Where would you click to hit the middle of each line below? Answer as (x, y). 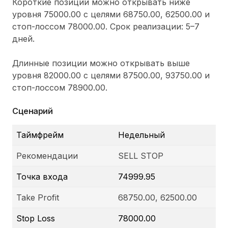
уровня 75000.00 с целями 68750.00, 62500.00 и (111, 15)
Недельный (141, 135)
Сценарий (33, 111)
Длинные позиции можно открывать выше (101, 63)
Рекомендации (47, 156)
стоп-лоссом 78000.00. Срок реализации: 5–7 (106, 27)
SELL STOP (141, 156)
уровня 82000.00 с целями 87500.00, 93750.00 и (111, 76)
